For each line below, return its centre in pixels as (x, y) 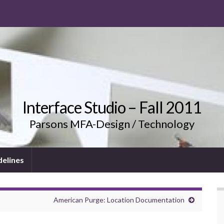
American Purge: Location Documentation (119, 200)
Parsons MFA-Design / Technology (112, 124)
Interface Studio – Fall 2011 (112, 107)
